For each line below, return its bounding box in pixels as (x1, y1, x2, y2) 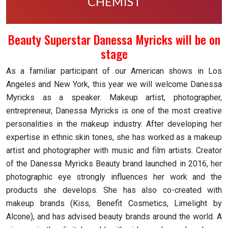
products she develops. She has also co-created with (6, 185, 222, 195)
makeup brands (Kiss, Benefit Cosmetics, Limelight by (6, 198, 222, 208)
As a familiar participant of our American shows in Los (6, 66, 222, 76)
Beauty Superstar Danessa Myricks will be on (8, 30, 220, 48)
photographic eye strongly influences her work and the (6, 172, 222, 182)
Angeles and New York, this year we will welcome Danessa (6, 79, 222, 89)
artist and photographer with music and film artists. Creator (6, 145, 222, 155)
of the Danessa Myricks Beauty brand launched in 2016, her (6, 158, 222, 168)
